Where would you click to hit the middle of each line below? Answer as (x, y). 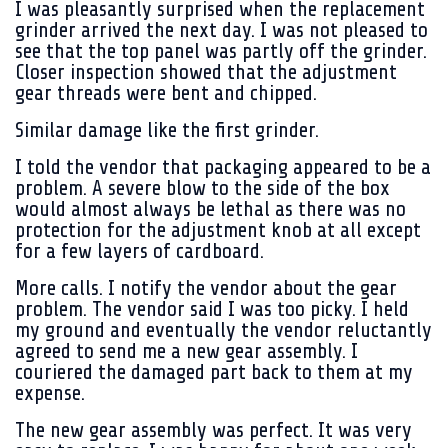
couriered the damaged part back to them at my (214, 372)
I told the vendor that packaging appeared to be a (223, 167)
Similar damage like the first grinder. (167, 130)
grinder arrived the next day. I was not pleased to (221, 30)
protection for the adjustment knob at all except (218, 230)
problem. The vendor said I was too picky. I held (212, 309)
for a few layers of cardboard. (139, 251)
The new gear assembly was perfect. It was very (213, 430)
